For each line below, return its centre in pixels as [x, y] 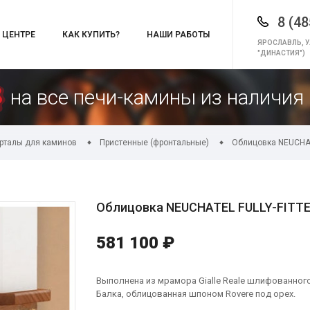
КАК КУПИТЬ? [91, 35]
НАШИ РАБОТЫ [178, 35]
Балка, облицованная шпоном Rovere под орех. [196, 294]
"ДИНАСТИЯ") [282, 53]
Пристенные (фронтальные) [154, 143]
